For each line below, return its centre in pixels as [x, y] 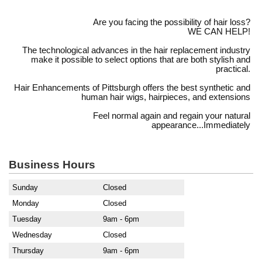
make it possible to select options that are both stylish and [141, 59]
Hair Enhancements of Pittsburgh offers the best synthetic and [132, 87]
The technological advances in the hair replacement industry [136, 50]
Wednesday [32, 235]
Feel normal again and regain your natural [172, 116]
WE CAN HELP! [219, 31]
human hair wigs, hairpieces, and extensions [166, 97]
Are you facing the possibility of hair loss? [172, 22]
